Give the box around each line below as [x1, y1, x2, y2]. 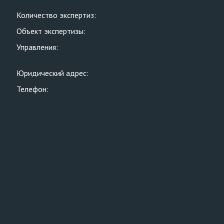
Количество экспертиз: [16, 10, 96, 20]
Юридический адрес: [16, 68, 88, 78]
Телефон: [16, 84, 48, 94]
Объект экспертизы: [16, 26, 85, 36]
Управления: [16, 42, 58, 52]
